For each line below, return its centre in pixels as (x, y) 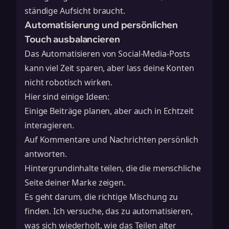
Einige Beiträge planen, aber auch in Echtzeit (109, 111)
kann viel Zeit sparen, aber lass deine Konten (109, 68)
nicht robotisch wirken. (69, 82)
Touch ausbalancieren (72, 39)
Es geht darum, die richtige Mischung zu (101, 197)
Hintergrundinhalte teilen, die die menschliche (113, 168)
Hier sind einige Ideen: (67, 97)
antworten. (46, 154)
